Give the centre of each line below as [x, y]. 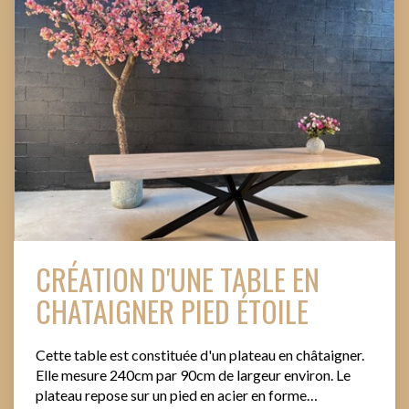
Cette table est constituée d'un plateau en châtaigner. [200, 354]
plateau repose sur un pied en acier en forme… [177, 394]
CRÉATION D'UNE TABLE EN [178, 278]
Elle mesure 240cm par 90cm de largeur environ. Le [193, 374]
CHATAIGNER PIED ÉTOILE [172, 310]
